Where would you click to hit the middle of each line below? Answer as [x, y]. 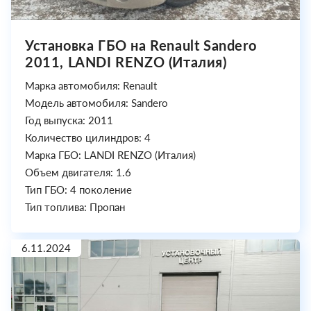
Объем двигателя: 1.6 [78, 172]
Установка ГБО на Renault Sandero [141, 45]
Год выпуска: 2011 [69, 120]
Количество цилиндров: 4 [88, 137]
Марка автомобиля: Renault [91, 85]
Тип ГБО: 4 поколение [78, 190]
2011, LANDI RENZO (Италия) [126, 62]
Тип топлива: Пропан [75, 207]
